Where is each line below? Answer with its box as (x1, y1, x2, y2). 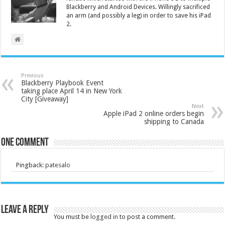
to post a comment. (118, 213, 176, 221)
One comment (1, 137, 49, 149)
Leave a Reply (1, 204, 49, 216)
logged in (90, 213, 119, 221)
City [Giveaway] (21, 95, 69, 103)
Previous (21, 72, 44, 79)
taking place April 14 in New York (21, 87, 123, 95)
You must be (54, 213, 91, 221)
